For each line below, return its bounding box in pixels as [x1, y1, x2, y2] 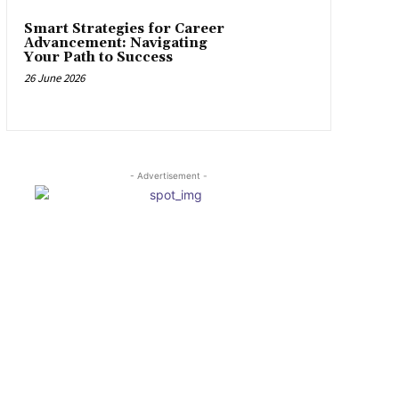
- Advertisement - [129, 169, 208, 181]
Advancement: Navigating [23, 35, 208, 53]
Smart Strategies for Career [23, 20, 224, 38]
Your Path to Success [23, 49, 173, 67]
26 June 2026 [23, 70, 85, 86]
